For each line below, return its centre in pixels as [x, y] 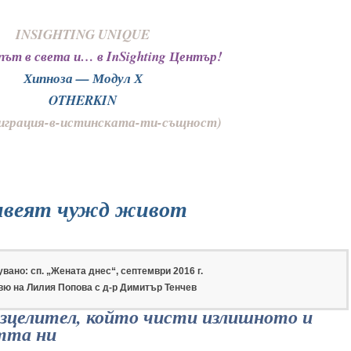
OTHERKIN [83, 100]
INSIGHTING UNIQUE [83, 34]
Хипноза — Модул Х [83, 78]
